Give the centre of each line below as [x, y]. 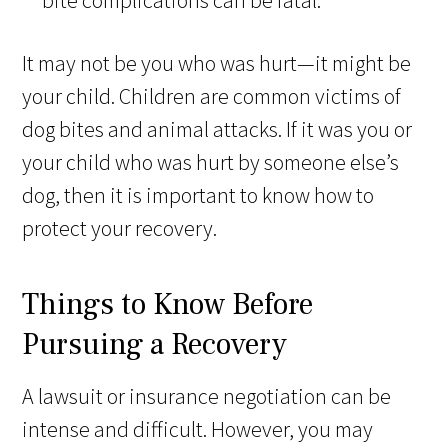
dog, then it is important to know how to [198, 195]
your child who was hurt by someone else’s [211, 162]
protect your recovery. [120, 228]
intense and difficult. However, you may [198, 429]
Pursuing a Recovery [155, 345]
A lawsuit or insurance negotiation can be [207, 396]
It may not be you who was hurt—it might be [217, 63]
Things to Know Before [168, 305]
